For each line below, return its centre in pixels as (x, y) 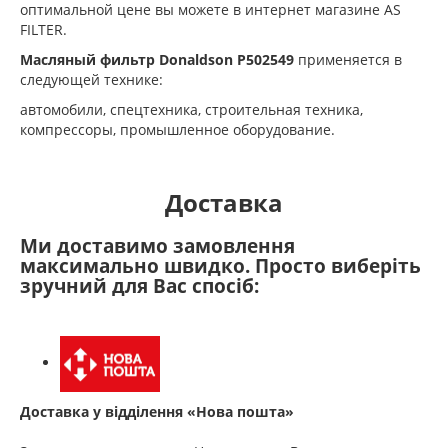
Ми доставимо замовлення (157, 245)
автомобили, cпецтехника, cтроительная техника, (191, 109)
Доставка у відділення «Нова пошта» (157, 411)
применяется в (350, 59)
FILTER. (43, 29)
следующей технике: (91, 79)
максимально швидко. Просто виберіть (220, 265)
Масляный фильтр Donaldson (128, 59)
